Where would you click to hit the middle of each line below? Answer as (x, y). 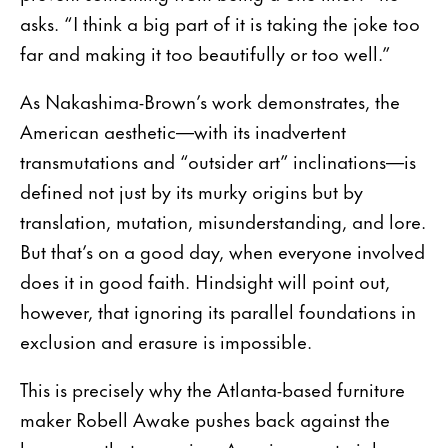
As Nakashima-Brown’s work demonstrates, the (210, 100)
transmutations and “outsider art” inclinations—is (218, 160)
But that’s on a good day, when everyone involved (222, 250)
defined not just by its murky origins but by (191, 190)
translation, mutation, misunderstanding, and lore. (223, 220)
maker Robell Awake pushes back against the (205, 418)
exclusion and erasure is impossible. (168, 340)
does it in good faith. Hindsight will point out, (205, 280)
